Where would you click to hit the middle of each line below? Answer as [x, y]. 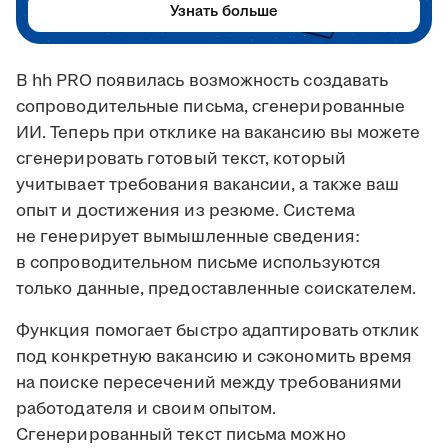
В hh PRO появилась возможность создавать [202, 81]
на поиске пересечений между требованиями [209, 383]
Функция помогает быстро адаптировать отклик [218, 331]
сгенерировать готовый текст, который [181, 159]
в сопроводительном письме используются [199, 263]
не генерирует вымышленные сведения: [188, 237]
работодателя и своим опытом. [146, 409]
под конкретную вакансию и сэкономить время [214, 357]
